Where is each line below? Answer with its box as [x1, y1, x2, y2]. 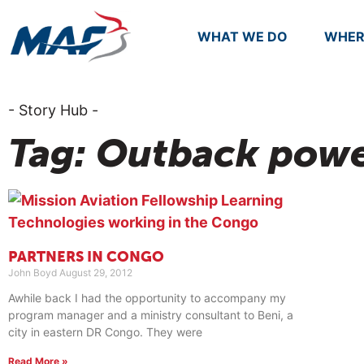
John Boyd [8, 266, 59, 279]
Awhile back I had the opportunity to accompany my [8, 290, 286, 305]
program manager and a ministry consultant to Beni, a [8, 307, 293, 322]
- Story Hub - [8, 101, 98, 119]
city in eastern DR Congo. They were [8, 324, 202, 339]
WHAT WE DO [197, 28, 288, 45]
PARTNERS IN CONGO [8, 249, 164, 265]
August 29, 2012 [59, 266, 132, 279]
